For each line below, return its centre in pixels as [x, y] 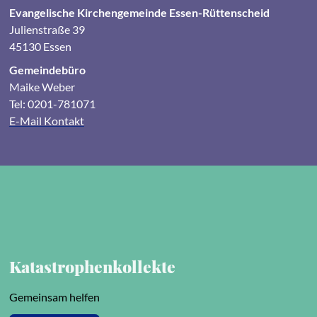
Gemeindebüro [47, 69]
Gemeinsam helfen [54, 296]
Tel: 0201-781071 [52, 103]
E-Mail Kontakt [46, 120]
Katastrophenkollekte [92, 267]
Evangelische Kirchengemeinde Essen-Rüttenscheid [139, 13]
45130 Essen [40, 47]
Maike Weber [42, 86]
